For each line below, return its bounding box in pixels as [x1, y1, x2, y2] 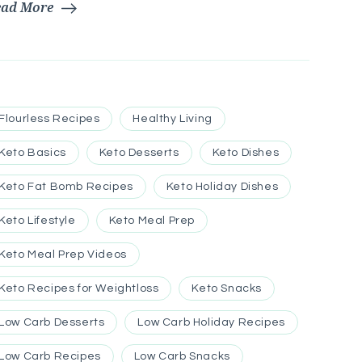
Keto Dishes [212, 146, 280, 158]
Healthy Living [133, 112, 213, 124]
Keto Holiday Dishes [166, 180, 279, 192]
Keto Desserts [99, 146, 179, 158]
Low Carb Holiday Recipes [137, 316, 285, 328]
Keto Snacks [192, 282, 262, 294]
